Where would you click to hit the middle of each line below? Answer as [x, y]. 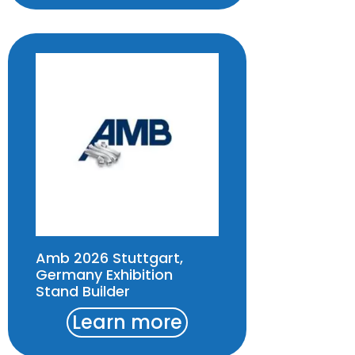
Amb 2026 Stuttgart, [109, 258]
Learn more [128, 322]
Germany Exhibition [104, 274]
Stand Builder [83, 291]
